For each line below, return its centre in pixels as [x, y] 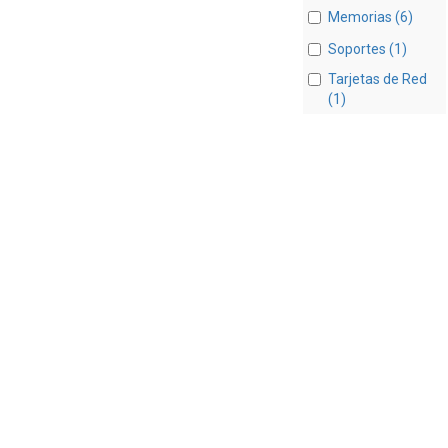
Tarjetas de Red [377, 78]
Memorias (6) [370, 17]
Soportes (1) [367, 48]
